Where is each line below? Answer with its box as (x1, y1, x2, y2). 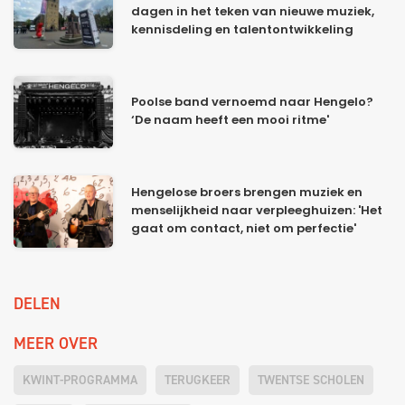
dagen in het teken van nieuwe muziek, (131, 6, 374, 19)
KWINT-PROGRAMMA (23, 372, 137, 390)
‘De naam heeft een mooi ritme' (131, 115, 329, 127)
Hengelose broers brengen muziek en (131, 187, 363, 200)
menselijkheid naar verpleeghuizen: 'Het (131, 205, 382, 218)
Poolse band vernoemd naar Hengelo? (131, 97, 373, 109)
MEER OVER (14, 333, 98, 355)
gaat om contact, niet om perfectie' (131, 223, 356, 236)
